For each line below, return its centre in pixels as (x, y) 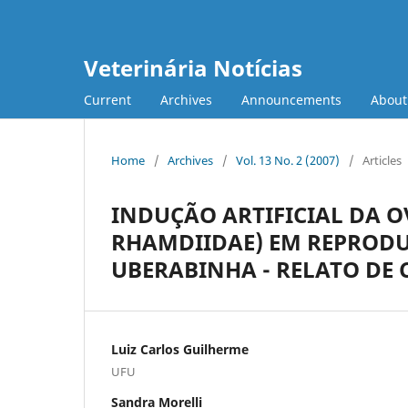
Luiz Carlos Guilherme (180, 349)
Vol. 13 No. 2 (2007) (288, 160)
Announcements (291, 99)
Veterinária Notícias (193, 68)
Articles (382, 160)
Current (107, 99)
